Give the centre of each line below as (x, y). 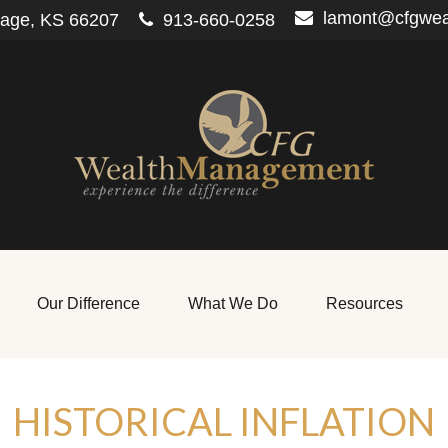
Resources (364, 303)
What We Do (232, 303)
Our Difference (88, 303)
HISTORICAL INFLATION (224, 421)
